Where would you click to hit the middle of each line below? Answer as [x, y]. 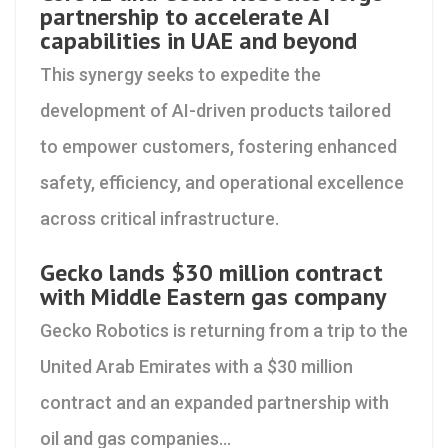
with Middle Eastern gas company [213, 296]
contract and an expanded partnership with [214, 402]
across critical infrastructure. [159, 218]
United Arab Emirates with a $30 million [196, 366]
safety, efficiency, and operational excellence [222, 182]
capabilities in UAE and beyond [198, 40]
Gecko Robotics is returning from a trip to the [224, 330]
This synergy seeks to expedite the [180, 74]
